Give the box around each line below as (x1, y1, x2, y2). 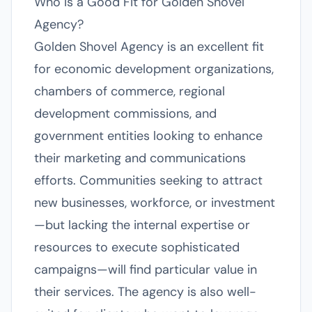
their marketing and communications (34, 150, 246, 166)
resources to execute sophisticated (34, 239, 240, 256)
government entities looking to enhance (34, 127, 263, 144)
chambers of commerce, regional (34, 83, 225, 100)
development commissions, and (34, 105, 217, 122)
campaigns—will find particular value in (34, 261, 257, 278)
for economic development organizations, (34, 61, 274, 77)
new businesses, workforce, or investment (34, 194, 275, 211)
